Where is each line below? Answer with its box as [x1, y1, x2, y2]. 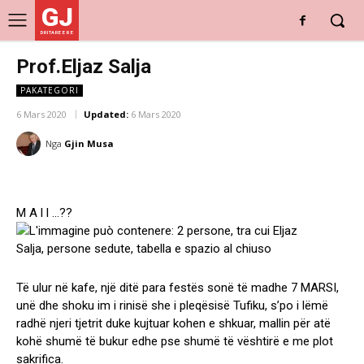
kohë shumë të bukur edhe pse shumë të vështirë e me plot [16, 334, 333, 349]
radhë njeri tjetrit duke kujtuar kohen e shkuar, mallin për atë [16, 316, 331, 331]
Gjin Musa [64, 137, 114, 150]
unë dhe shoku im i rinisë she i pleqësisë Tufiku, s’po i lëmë [16, 298, 328, 314]
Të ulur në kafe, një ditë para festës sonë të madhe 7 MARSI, [16, 280, 339, 296]
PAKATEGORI [20, 84, 79, 96]
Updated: [84, 108, 128, 121]
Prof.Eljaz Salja [16, 55, 151, 78]
